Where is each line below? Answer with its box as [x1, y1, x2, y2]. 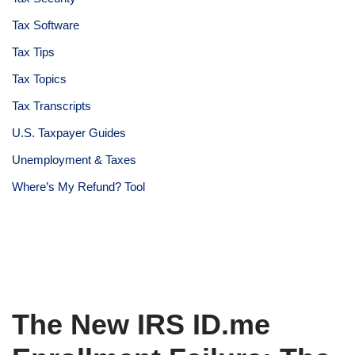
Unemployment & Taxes [12, 153, 136, 166]
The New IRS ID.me [12, 308, 270, 341]
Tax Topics [12, 72, 67, 86]
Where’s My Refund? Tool [12, 180, 145, 193]
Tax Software [12, 18, 79, 32]
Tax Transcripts [12, 99, 91, 113]
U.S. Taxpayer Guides [12, 126, 126, 139]
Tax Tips [12, 45, 55, 59]
